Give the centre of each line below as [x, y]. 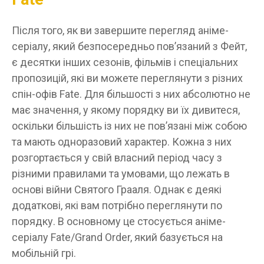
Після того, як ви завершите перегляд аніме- [120, 30]
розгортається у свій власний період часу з [117, 157]
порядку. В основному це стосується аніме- [119, 221]
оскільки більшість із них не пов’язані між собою [129, 126]
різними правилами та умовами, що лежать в [121, 173]
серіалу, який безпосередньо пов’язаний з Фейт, [129, 46]
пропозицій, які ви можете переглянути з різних [127, 78]
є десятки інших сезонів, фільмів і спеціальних [125, 62]
